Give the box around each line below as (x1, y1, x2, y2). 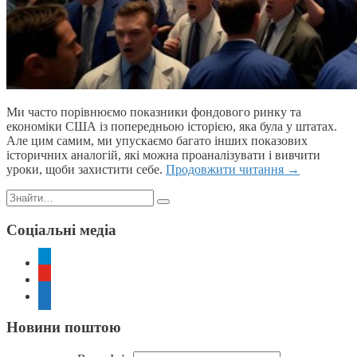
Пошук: (6, 189, 47, 203)
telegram (37, 253, 80, 267)
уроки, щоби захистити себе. (6, 163, 166, 177)
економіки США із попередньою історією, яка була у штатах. (6, 120, 337, 134)
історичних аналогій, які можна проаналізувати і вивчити (6, 148, 320, 163)
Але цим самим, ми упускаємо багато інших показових (6, 134, 308, 148)
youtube (37, 269, 78, 284)
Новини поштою (6, 319, 121, 336)
